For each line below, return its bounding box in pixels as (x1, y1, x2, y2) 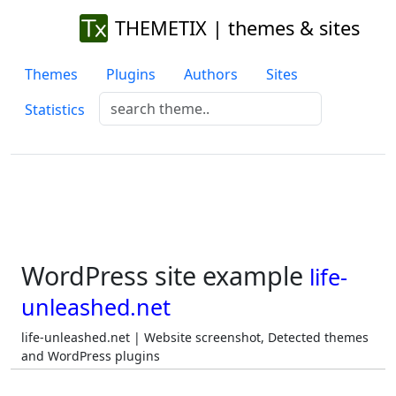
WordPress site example (21, 258, 309, 293)
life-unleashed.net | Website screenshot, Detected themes (21, 329, 369, 346)
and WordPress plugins (21, 347, 160, 364)
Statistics (25, 100, 85, 119)
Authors (184, 65, 238, 84)
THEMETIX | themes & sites (114, 15, 360, 41)
